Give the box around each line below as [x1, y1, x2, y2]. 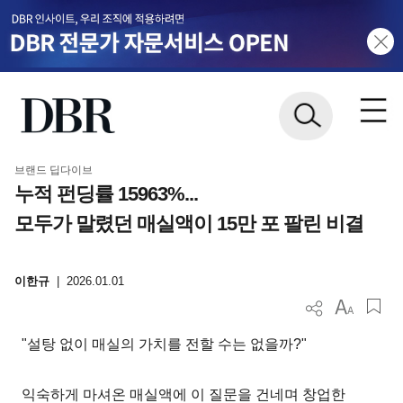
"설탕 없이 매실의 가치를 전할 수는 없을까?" [22, 336, 308, 352]
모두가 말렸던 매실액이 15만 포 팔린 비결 [13, 211, 363, 235]
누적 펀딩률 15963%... [13, 182, 198, 205]
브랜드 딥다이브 [13, 163, 93, 176]
